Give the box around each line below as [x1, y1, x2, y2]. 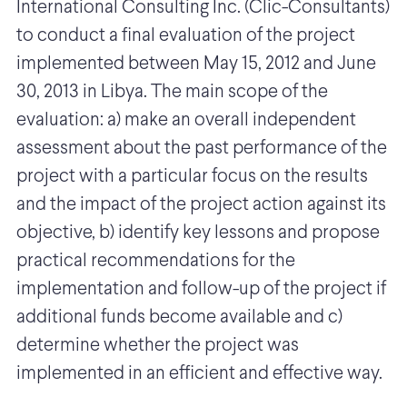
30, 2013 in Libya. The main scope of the [16, 84, 328, 102]
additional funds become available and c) [16, 309, 342, 327]
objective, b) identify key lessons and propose [16, 224, 380, 243]
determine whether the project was [16, 337, 299, 355]
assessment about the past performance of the [16, 140, 387, 158]
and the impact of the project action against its [16, 196, 386, 214]
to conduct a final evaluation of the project [16, 27, 355, 45]
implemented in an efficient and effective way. [16, 365, 386, 383]
